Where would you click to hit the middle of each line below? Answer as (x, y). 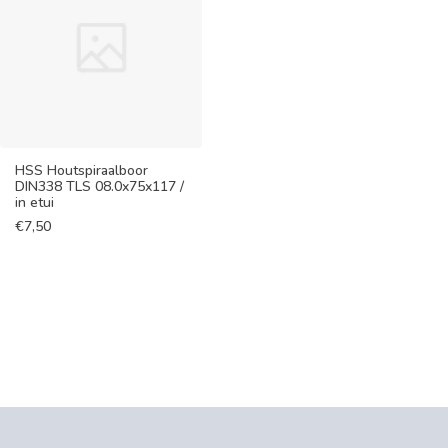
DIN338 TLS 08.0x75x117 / (99, 186)
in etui (34, 202)
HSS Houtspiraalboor (81, 170)
